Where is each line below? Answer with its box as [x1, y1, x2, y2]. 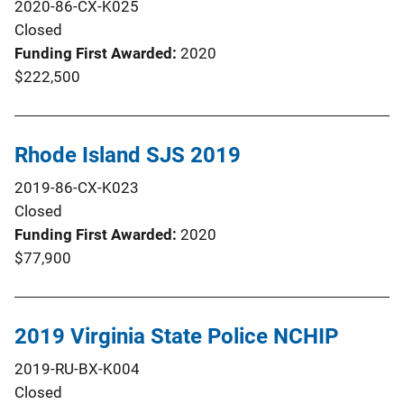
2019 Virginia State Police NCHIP [14, 323, 338, 349]
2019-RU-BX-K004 [14, 359, 140, 378]
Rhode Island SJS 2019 [14, 142, 241, 168]
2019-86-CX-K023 [14, 178, 139, 197]
